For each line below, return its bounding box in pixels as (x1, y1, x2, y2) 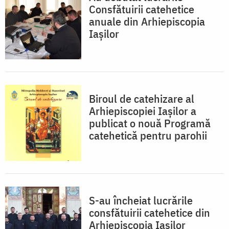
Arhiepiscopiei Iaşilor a (89, 103, 196, 118)
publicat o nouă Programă (89, 115, 211, 130)
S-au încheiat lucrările (89, 192, 193, 208)
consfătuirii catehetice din (89, 204, 210, 220)
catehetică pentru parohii (89, 127, 207, 143)
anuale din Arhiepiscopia (89, 13, 205, 29)
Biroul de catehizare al (89, 90, 194, 106)
